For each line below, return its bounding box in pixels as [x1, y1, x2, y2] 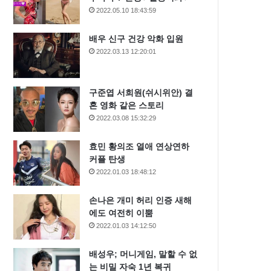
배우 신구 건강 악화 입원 [89, 34, 184, 44]
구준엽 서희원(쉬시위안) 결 [89, 88, 194, 97]
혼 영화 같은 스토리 [89, 100, 165, 110]
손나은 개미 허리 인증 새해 [89, 195, 192, 205]
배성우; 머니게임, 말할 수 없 [89, 249, 198, 259]
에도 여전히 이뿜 [89, 208, 154, 218]
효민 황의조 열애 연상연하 [89, 142, 190, 151]
